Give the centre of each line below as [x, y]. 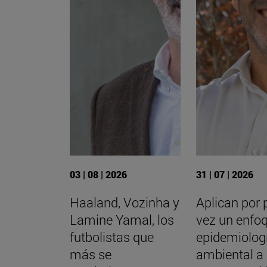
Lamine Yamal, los [122, 219]
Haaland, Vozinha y [125, 202]
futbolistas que [112, 237]
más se [91, 254]
